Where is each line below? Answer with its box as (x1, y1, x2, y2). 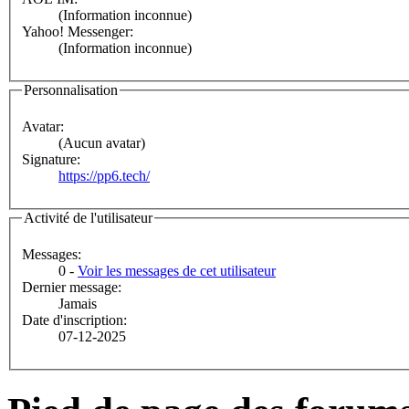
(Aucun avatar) (58, 135, 145, 152)
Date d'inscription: (22, 311, 127, 328)
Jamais (58, 295, 97, 311)
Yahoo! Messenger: (22, 24, 133, 40)
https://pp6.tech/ (58, 168, 150, 184)
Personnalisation (24, 82, 118, 99)
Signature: (22, 152, 80, 168)
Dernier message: (22, 278, 121, 295)
